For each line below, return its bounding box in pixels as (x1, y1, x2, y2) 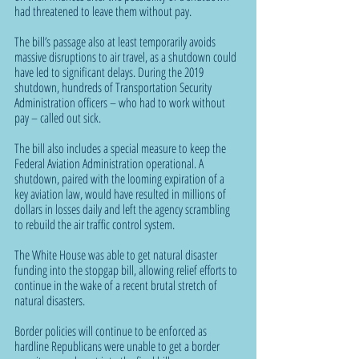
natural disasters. (14, 291, 85, 309)
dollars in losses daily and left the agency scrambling (14, 200, 232, 218)
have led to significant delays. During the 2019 (14, 63, 206, 81)
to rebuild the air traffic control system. (14, 215, 175, 233)
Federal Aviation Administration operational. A (14, 154, 206, 172)
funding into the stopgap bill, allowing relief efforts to (14, 260, 240, 279)
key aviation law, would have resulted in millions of (14, 184, 228, 203)
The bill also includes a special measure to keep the (14, 139, 228, 157)
